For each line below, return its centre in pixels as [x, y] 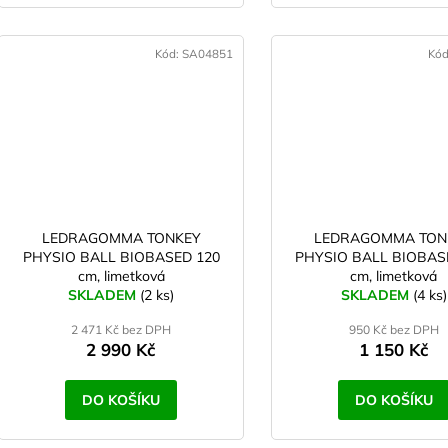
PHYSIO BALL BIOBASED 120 [121, 257]
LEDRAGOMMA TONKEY [121, 238]
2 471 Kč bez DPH [121, 330]
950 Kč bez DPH [393, 330]
